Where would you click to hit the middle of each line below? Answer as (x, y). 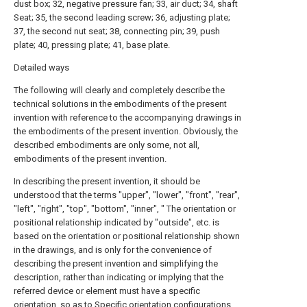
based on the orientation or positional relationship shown (127, 236)
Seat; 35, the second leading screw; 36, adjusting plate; (122, 17)
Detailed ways (41, 67)
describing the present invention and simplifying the (116, 263)
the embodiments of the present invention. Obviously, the (126, 131)
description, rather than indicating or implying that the (119, 277)
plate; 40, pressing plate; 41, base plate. (92, 45)
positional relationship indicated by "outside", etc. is (116, 222)
